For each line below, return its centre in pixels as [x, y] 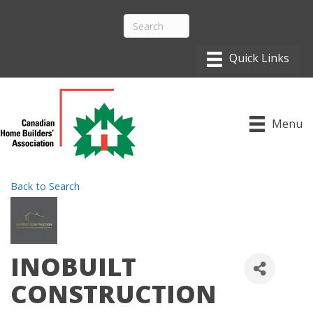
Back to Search [45, 187]
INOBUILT [73, 267]
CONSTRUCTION [114, 294]
